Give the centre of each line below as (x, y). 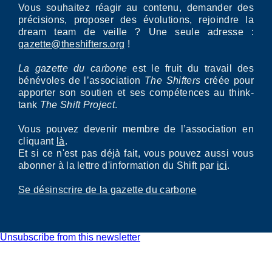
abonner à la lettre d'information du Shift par (118, 165)
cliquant (37, 141)
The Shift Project (77, 105)
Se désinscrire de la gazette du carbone (107, 190)
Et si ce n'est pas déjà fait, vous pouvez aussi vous (136, 153)
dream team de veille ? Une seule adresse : (136, 32)
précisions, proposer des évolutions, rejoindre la (136, 20)
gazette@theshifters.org (72, 44)
